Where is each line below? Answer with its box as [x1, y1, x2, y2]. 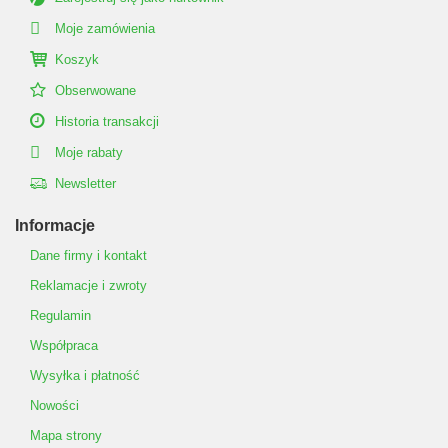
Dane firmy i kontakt [30, 248, 147, 264]
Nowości [30, 398, 79, 414]
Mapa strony [30, 428, 102, 444]
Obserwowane [55, 83, 136, 99]
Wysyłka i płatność [30, 368, 140, 384]
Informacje [15, 217, 95, 235]
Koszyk [55, 52, 99, 68]
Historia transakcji [55, 114, 159, 130]
